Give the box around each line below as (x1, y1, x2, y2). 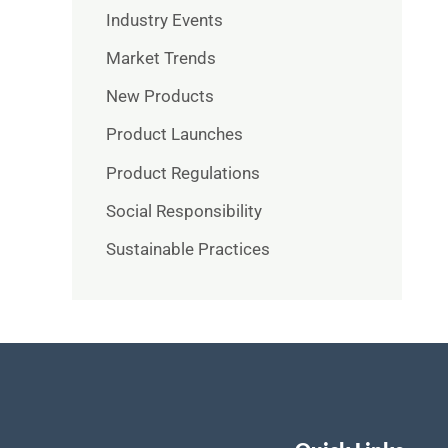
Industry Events (106, 9, 223, 30)
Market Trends (106, 47, 216, 68)
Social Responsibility (106, 200, 262, 221)
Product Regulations (106, 162, 260, 183)
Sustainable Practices (106, 239, 270, 260)
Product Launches (106, 124, 243, 145)
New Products (106, 86, 214, 107)
